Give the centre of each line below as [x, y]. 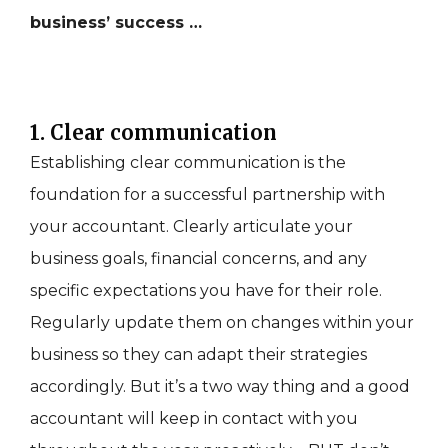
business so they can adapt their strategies [198, 355]
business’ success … [116, 23]
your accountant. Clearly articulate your [191, 227]
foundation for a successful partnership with [207, 195]
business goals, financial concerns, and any [198, 259]
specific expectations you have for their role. [206, 291]
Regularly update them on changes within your [222, 323]
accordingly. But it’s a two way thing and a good [220, 387]
